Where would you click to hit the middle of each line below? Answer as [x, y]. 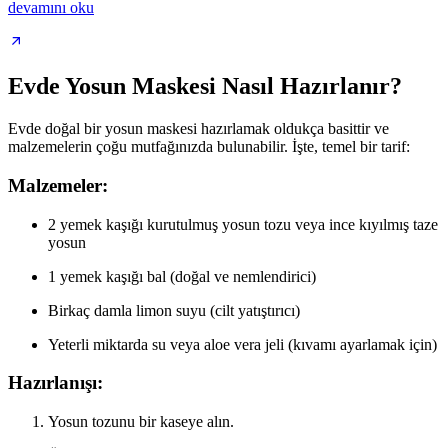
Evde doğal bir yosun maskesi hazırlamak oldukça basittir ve [198, 129]
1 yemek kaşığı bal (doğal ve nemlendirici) [182, 276]
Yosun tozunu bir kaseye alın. [141, 422]
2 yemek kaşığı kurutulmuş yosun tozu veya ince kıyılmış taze [243, 224]
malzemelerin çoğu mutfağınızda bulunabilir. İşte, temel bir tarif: [209, 147]
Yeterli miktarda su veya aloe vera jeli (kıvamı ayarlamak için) [242, 344]
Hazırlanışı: [55, 383]
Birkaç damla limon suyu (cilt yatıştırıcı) [174, 310]
